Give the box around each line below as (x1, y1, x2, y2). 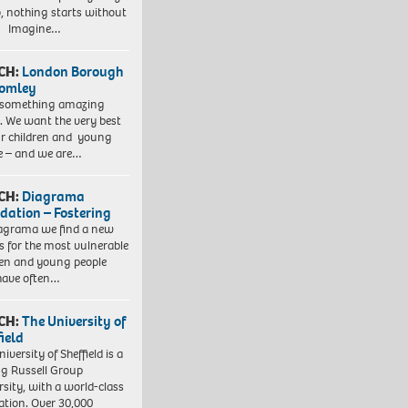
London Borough (22, 61, 125, 81)
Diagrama (22, 186, 86, 206)
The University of (22, 311, 127, 331)
